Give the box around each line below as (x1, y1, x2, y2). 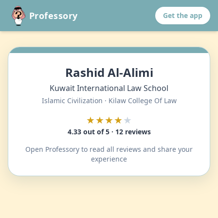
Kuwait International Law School (50, 83, 168, 93)
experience (91, 154, 127, 163)
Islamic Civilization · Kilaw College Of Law (41, 96, 177, 105)
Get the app (163, 11, 202, 20)
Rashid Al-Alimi (65, 64, 153, 80)
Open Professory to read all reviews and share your (25, 145, 193, 154)
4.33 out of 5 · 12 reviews (67, 127, 151, 136)
